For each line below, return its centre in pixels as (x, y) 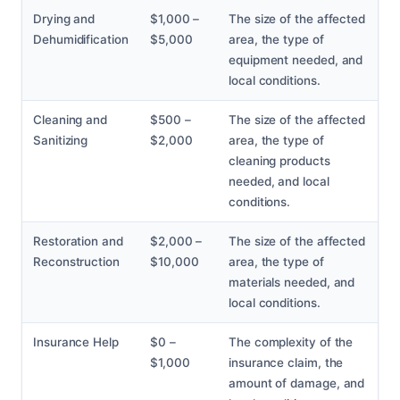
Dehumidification (81, 40)
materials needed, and (292, 283)
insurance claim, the (286, 363)
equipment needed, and (296, 60)
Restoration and (78, 242)
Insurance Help (76, 342)
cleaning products (279, 161)
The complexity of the (291, 342)
